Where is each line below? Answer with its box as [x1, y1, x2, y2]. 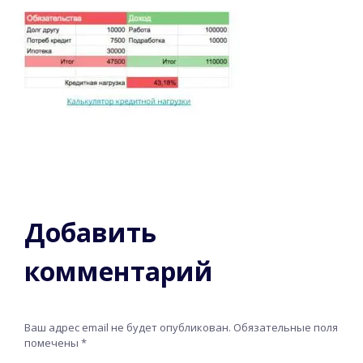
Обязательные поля [233, 320, 338, 335]
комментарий [24, 254, 213, 288]
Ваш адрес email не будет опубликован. [24, 320, 231, 335]
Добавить [24, 215, 156, 250]
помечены [24, 335, 81, 350]
